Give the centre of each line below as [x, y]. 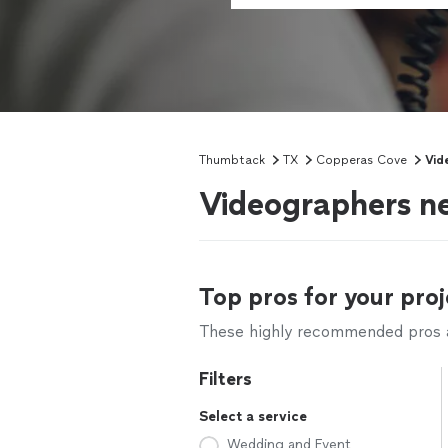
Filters [225, 379]
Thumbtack [232, 160]
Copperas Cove [361, 160]
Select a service [253, 416]
